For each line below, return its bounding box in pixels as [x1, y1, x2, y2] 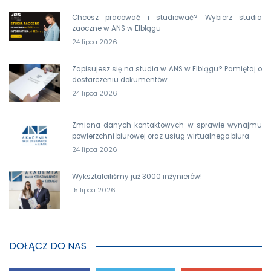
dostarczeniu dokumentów [72, 74, 168, 85]
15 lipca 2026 [72, 184, 116, 195]
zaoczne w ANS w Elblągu [72, 23, 161, 33]
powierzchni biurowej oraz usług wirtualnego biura [72, 131, 249, 141]
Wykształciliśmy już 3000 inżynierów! [72, 171, 202, 181]
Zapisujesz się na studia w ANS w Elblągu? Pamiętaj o [72, 64, 262, 74]
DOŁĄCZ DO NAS [9, 238, 87, 253]
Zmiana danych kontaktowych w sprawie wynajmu [72, 120, 262, 130]
